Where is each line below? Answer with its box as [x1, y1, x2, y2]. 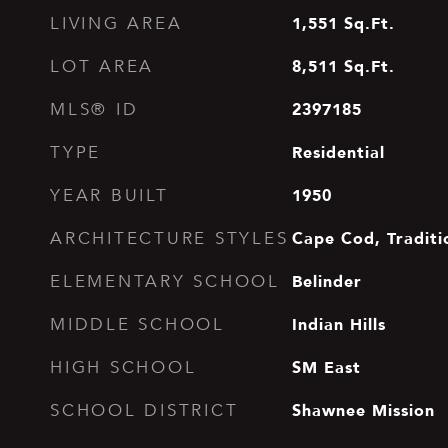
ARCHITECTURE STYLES [50, 228, 289, 249]
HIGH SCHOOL [50, 357, 197, 378]
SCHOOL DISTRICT [50, 400, 239, 421]
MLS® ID [50, 99, 139, 120]
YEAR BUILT [50, 185, 169, 206]
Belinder [291, 268, 362, 294]
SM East [291, 354, 361, 380]
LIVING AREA [50, 13, 183, 34]
